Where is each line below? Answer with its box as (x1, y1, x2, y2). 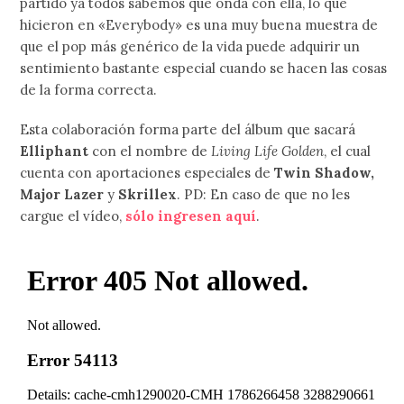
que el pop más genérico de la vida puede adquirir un (20, 38, 361, 55)
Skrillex (118, 186, 178, 203)
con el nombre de (88, 142, 212, 160)
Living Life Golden (211, 142, 325, 160)
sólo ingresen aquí (125, 207, 257, 225)
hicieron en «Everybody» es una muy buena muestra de (20, 16, 379, 33)
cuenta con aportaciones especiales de (20, 164, 275, 181)
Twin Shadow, (274, 164, 375, 181)
